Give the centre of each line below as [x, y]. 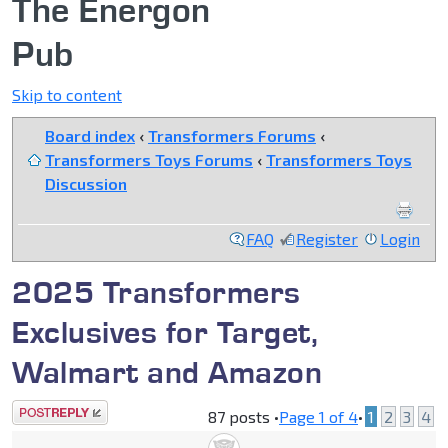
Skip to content [67, 95]
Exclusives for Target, [165, 332]
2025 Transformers [156, 292]
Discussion [86, 184]
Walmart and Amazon [167, 372]
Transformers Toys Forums [149, 160]
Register [327, 239]
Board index [90, 136]
